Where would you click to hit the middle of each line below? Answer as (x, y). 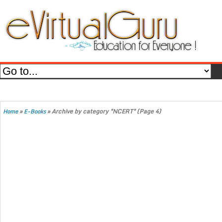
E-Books (35, 111)
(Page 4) (148, 111)
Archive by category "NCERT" (93, 111)
